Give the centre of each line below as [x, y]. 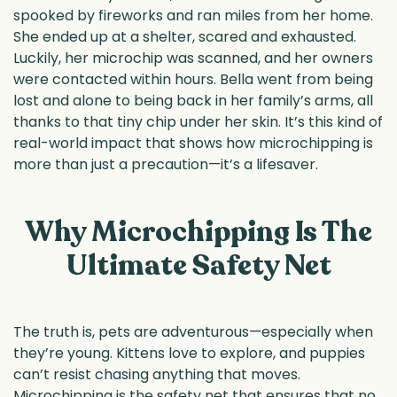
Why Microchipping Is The [198, 232]
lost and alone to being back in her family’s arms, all [193, 101]
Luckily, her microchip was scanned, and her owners [193, 58]
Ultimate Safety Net [198, 265]
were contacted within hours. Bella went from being [193, 80]
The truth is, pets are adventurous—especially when [193, 332]
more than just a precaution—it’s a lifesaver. [166, 165]
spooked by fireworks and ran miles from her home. [193, 16]
